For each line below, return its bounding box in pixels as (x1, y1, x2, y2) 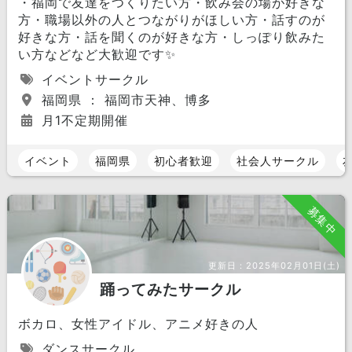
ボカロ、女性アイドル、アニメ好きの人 (17, 316, 258, 332)
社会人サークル (236, 153, 319, 167)
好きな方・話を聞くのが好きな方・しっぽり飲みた (17, 29, 325, 45)
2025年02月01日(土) (246, 260, 341, 271)
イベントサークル (36, 71, 148, 87)
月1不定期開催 (36, 112, 128, 128)
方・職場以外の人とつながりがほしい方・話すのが (17, 12, 325, 27)
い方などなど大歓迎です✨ (17, 46, 176, 62)
